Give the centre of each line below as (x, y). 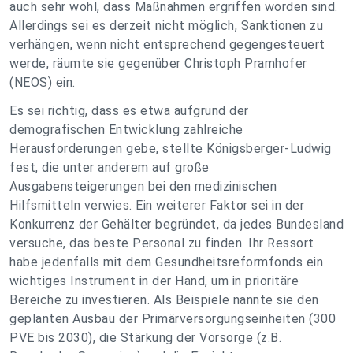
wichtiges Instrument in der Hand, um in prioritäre (154, 281)
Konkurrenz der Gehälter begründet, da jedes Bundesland (176, 224)
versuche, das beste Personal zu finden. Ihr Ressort (162, 243)
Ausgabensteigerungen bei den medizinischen (143, 186)
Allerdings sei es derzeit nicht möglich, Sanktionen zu (166, 26)
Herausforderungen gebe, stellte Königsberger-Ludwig (171, 149)
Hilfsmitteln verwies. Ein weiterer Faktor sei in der (157, 205)
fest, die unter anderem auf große (110, 167)
